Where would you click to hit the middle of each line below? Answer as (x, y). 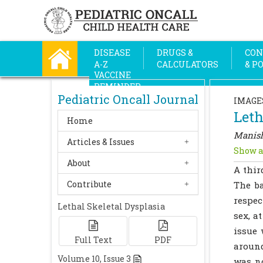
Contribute (89, 184)
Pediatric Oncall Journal (128, 99)
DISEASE (112, 53)
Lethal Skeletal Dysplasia (111, 206)
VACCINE (112, 75)
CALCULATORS (188, 64)
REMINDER (117, 87)
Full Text (93, 240)
